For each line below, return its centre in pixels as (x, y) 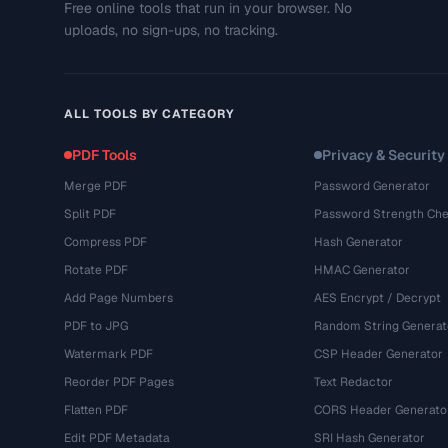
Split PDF (90, 214)
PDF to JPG (96, 326)
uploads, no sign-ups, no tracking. (171, 30)
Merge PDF (95, 186)
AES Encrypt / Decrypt (377, 298)
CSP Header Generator (378, 354)
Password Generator (371, 186)
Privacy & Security (383, 155)
